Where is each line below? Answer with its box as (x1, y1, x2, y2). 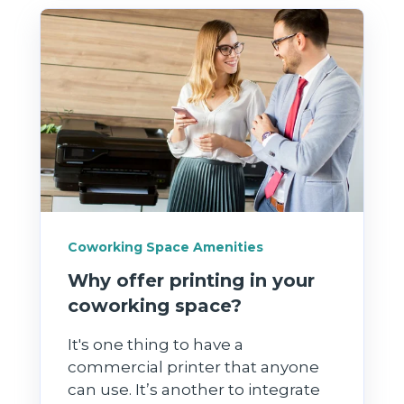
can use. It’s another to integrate (68, 381, 320, 399)
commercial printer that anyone (68, 358, 319, 377)
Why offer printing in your (68, 270, 315, 292)
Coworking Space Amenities (68, 239, 263, 256)
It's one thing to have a (68, 335, 243, 354)
